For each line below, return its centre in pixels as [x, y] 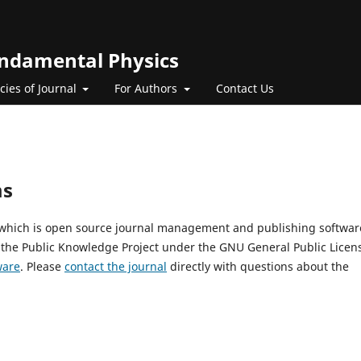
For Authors [147, 88]
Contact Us [245, 88]
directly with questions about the [258, 266]
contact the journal [116, 266]
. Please [42, 266]
